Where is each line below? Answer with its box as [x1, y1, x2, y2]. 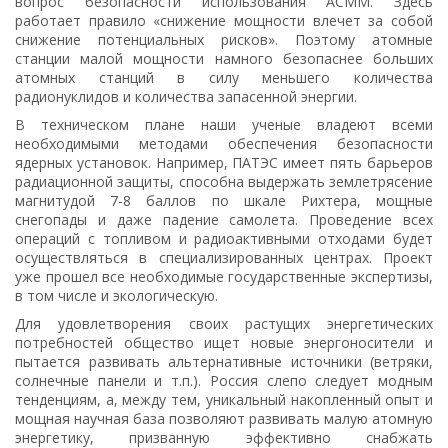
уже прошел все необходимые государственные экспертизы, [15, 266, 433, 286]
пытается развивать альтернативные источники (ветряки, [15, 351, 433, 371]
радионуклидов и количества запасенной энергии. [15, 86, 357, 106]
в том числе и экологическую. [15, 285, 218, 305]
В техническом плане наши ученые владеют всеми [15, 114, 433, 134]
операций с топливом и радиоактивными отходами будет [15, 228, 433, 248]
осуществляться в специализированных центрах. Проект [15, 247, 433, 267]
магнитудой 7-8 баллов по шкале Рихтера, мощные [15, 190, 433, 210]
